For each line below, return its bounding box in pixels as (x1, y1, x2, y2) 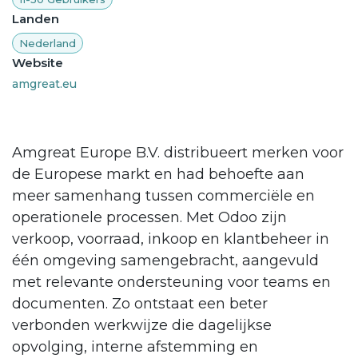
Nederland (19, 36, 76, 50)
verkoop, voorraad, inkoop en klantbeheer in (12, 229, 329, 248)
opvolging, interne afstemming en (12, 337, 258, 356)
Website (12, 55, 63, 71)
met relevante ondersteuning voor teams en (12, 272, 331, 291)
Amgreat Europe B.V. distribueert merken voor (12, 143, 344, 161)
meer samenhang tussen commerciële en (12, 186, 315, 205)
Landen (12, 11, 59, 27)
